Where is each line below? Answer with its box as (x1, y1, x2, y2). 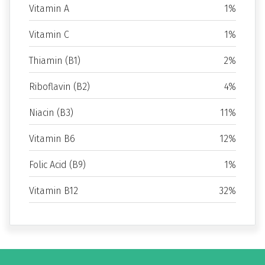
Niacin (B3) (29, 107, 73, 118)
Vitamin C (29, 29, 69, 40)
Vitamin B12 (29, 185, 78, 196)
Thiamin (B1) (29, 55, 80, 66)
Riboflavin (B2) (29, 81, 90, 92)
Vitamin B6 (29, 133, 75, 144)
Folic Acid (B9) (29, 159, 86, 170)
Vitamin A (29, 3, 69, 14)
